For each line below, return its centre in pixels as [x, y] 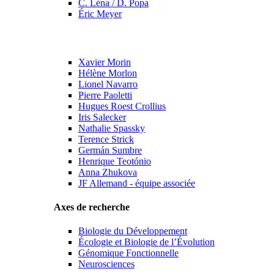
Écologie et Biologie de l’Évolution [146, 242]
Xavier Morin [105, 62]
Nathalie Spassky [112, 128]
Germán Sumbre [110, 150]
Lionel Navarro [108, 84]
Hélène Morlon [108, 73]
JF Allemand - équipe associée [137, 183]
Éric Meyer [100, 14]
